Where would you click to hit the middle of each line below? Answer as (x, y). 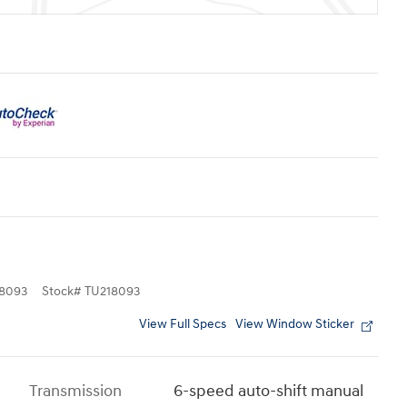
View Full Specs (183, 324)
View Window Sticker (295, 324)
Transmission (75, 391)
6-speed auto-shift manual (269, 391)
